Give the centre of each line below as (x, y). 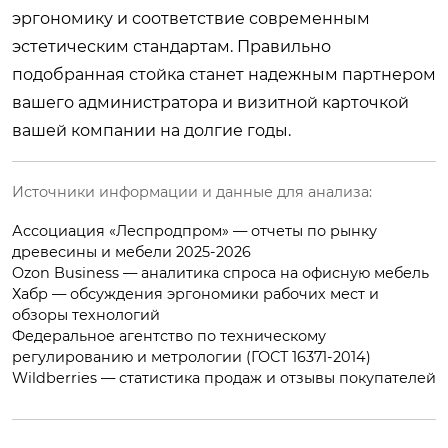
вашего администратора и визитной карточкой (210, 102)
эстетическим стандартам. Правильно (171, 46)
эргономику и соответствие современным (191, 18)
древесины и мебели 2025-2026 (131, 251)
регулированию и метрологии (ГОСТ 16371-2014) (191, 356)
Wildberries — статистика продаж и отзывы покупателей (224, 377)
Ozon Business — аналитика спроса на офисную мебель (220, 272)
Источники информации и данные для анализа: (192, 191)
